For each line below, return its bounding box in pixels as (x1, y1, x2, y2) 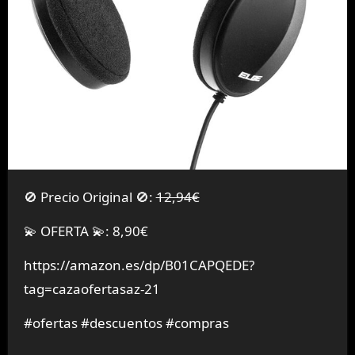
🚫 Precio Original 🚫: (36, 188, 156, 207)
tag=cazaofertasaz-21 (23, 280, 160, 299)
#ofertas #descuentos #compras (23, 313, 229, 332)
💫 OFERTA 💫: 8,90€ (23, 222, 148, 241)
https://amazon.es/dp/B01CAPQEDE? (23, 256, 254, 275)
